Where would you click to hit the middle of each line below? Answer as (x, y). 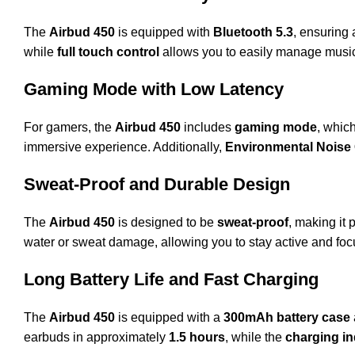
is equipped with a (169, 317)
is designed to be (166, 222)
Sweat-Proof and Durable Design (157, 184)
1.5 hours (197, 337)
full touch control (108, 52)
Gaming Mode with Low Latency (154, 89)
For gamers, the (69, 127)
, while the (255, 337)
